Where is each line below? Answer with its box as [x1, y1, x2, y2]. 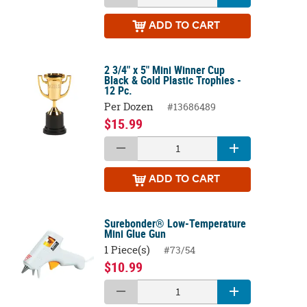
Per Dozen [104, 99, 154, 114]
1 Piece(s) [104, 242, 151, 257]
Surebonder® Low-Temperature [104, 216, 247, 232]
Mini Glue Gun [104, 226, 167, 242]
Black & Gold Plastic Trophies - [104, 73, 242, 88]
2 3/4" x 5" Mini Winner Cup [104, 62, 225, 78]
